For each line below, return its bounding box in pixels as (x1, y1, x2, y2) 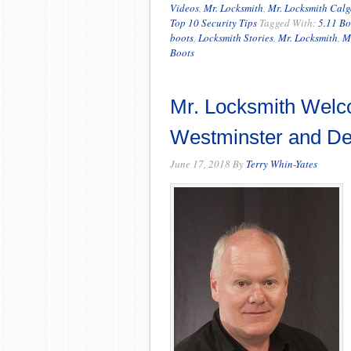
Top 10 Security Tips (170, 16, 257, 30)
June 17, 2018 (170, 157, 230, 171)
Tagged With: (259, 16, 318, 30)
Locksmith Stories (198, 31, 273, 45)
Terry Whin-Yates (246, 157, 317, 171)
